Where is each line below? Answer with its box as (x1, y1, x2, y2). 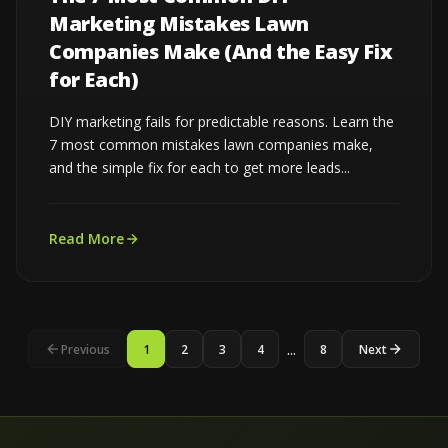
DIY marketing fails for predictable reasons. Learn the (49, 112, 394, 131)
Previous (61, 340, 110, 358)
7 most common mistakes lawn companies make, (49, 135, 373, 154)
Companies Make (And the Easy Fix (49, 38, 393, 65)
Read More (49, 229, 124, 248)
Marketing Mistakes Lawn (49, 10, 309, 37)
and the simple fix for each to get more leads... (49, 158, 350, 177)
